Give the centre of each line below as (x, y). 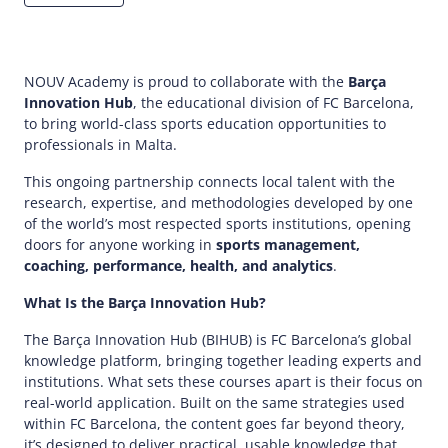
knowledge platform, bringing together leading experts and (223, 360)
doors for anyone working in (120, 244)
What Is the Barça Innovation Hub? (145, 302)
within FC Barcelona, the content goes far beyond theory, (214, 423)
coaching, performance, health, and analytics (178, 265)
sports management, (288, 244)
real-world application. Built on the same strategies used (214, 402)
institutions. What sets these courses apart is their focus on (223, 381)
